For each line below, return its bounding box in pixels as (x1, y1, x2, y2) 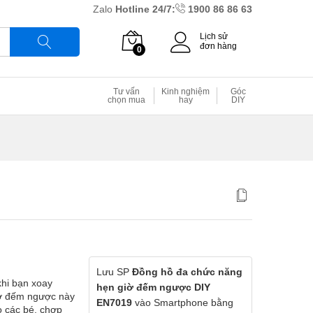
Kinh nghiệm (161, 87, 210, 96)
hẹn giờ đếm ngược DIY (96, 282, 210, 293)
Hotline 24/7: (115, 3, 175, 15)
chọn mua (107, 95, 145, 105)
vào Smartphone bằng (132, 297, 233, 308)
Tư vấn (112, 87, 140, 96)
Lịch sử (200, 31, 228, 41)
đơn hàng (200, 41, 237, 51)
